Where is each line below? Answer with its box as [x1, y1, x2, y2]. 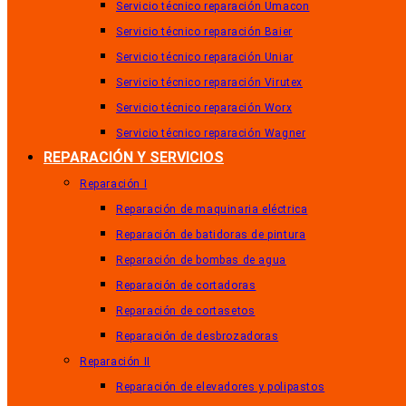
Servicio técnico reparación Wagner [116, 127, 306, 140]
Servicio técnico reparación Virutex [116, 76, 303, 89]
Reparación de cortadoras [116, 279, 256, 292]
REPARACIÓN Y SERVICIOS [43, 149, 224, 166]
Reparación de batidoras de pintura [116, 228, 306, 241]
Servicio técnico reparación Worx [116, 101, 293, 114]
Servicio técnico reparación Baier [116, 25, 293, 38]
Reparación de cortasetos [116, 304, 256, 317]
